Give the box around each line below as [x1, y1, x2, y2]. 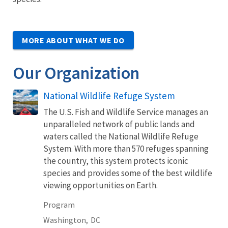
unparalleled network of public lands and [43, 118, 195, 130]
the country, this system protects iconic [43, 155, 188, 166]
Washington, [43, 214, 88, 225]
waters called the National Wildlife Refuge [43, 130, 198, 142]
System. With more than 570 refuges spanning [43, 142, 209, 154]
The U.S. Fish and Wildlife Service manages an [43, 106, 208, 118]
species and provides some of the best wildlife [43, 167, 212, 179]
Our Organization [13, 62, 139, 83]
